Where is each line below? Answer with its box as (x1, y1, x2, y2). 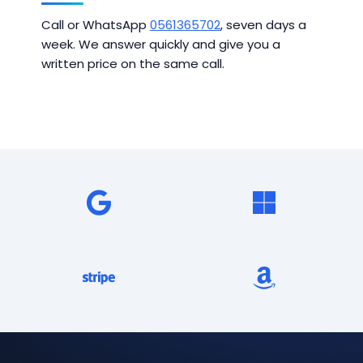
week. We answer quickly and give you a (41, 36, 280, 53)
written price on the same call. (41, 55, 224, 73)
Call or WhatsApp (41, 16, 150, 34)
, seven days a (220, 16, 306, 34)
